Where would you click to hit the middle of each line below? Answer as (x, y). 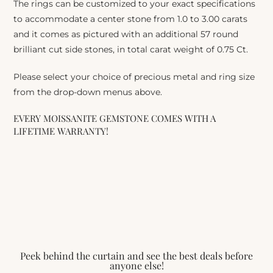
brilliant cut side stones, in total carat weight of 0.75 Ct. (131, 50)
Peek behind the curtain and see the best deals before (136, 256)
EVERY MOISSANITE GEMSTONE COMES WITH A (115, 119)
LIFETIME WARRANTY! (61, 131)
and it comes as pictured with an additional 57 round (126, 34)
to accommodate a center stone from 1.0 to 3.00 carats (131, 19)
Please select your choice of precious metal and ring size (134, 77)
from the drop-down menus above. (88, 92)
